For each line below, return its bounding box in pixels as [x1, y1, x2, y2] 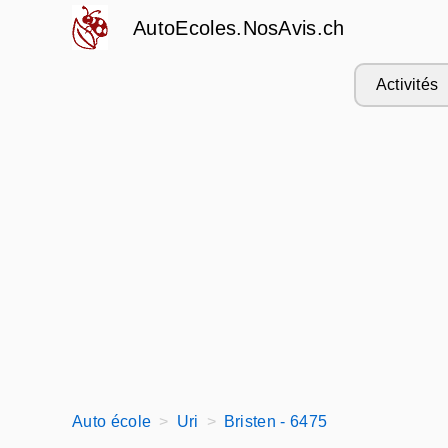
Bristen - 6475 [223, 413, 328, 430]
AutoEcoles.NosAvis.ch [133, 17, 345, 39]
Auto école [72, 413, 152, 430]
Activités [375, 76, 439, 93]
